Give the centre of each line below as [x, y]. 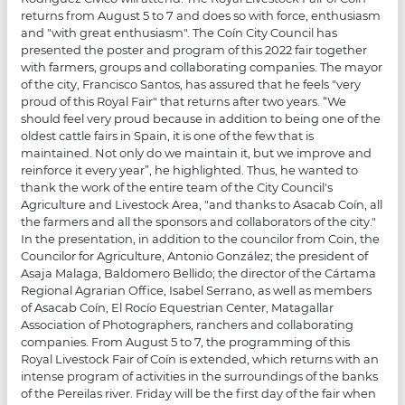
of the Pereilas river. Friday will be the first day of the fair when [199, 393]
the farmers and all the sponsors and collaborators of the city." [199, 221]
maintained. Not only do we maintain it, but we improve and [197, 152]
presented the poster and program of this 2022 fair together [194, 49]
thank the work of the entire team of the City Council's [177, 187]
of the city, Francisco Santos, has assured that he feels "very [191, 84]
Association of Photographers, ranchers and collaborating [188, 324]
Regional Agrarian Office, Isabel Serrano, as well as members [197, 290]
